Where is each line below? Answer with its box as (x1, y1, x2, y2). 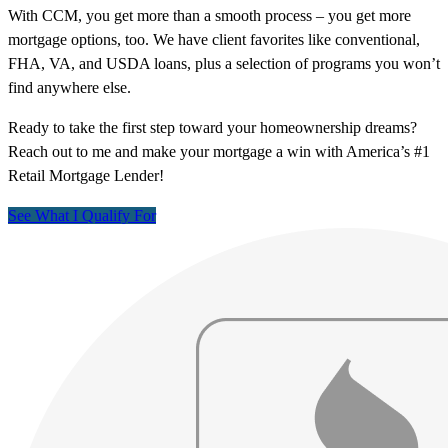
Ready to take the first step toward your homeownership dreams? (8, 119, 417, 137)
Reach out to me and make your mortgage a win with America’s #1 (8, 143, 430, 161)
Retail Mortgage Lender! (8, 167, 164, 185)
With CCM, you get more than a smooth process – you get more (8, 7, 411, 25)
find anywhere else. (8, 79, 131, 97)
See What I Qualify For (8, 207, 156, 225)
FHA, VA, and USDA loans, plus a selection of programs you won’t (8, 55, 440, 73)
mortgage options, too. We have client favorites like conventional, (8, 31, 420, 49)
